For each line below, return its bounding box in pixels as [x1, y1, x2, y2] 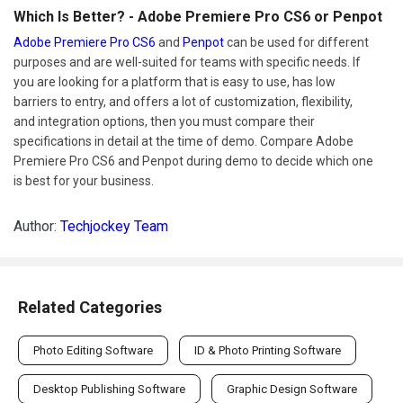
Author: [13, 217, 60, 235]
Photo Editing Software [33, 343, 153, 357]
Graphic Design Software [227, 381, 357, 396]
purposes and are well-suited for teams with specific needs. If [13, 54, 361, 69]
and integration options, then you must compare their [13, 113, 315, 129]
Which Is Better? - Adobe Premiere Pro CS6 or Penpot [13, 7, 382, 25]
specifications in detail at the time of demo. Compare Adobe [13, 133, 354, 148]
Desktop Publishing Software [33, 381, 185, 396]
